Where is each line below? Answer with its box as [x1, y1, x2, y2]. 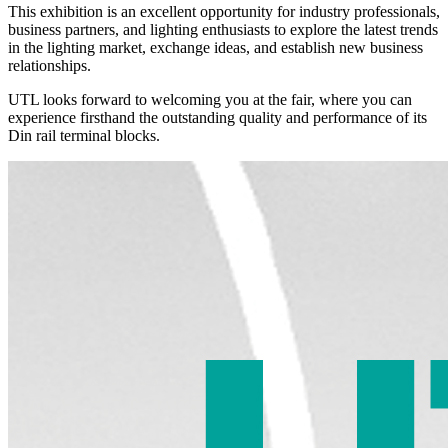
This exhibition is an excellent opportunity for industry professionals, [8, 2, 440, 20]
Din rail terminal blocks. [8, 126, 160, 144]
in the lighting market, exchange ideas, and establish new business [8, 38, 423, 56]
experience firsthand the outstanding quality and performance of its [8, 108, 427, 126]
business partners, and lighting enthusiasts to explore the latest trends [8, 20, 438, 38]
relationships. [8, 56, 91, 74]
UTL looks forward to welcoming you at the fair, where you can [8, 90, 412, 108]
